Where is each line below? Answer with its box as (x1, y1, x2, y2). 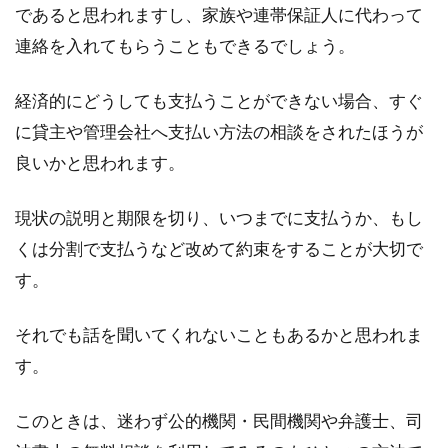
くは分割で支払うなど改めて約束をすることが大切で (15, 238, 423, 259)
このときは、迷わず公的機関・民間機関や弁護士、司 (15, 410, 423, 431)
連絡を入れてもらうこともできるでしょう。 (15, 35, 355, 56)
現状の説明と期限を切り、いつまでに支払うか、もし (15, 207, 423, 228)
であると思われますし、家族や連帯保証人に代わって (15, 4, 423, 25)
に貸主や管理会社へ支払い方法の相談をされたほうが (15, 121, 423, 142)
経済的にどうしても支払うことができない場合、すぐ (15, 90, 423, 111)
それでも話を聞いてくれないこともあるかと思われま (15, 324, 423, 345)
